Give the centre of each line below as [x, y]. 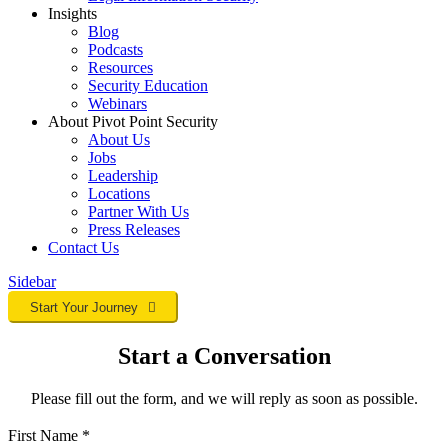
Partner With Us [138, 212]
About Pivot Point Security [133, 122]
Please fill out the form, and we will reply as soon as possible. [224, 399]
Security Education [148, 86]
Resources [120, 68]
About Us [119, 140]
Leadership [123, 176]
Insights [72, 14]
